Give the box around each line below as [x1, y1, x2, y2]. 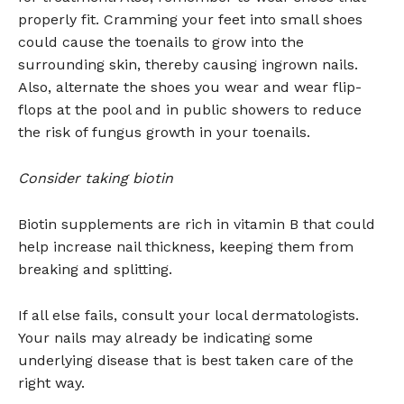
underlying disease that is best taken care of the [18, 351, 353, 369]
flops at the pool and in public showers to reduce [18, 100, 362, 118]
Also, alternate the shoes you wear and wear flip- [18, 78, 362, 96]
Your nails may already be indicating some [18, 328, 313, 346]
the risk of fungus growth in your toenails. [18, 123, 310, 141]
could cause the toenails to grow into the [18, 32, 304, 50]
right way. [18, 373, 85, 391]
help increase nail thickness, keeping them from [18, 237, 353, 255]
